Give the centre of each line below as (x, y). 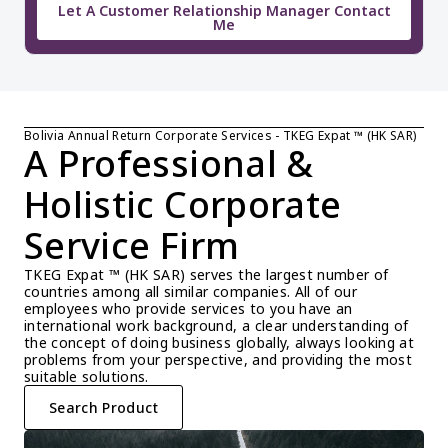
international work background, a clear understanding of (216, 325)
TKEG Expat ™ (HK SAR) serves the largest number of (206, 274)
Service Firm (132, 245)
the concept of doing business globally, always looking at (219, 342)
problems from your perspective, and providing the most (218, 359)
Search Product (103, 407)
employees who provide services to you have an (188, 308)
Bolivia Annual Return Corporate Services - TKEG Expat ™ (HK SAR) (220, 135)
